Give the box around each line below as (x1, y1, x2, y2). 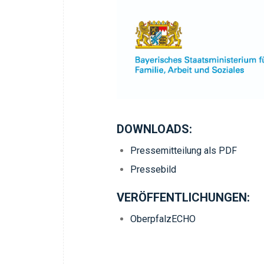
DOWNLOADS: (117, 121, 192, 136)
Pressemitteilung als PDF (130, 144, 237, 156)
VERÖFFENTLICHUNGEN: (117, 190, 250, 204)
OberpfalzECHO (130, 213, 196, 225)
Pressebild (130, 163, 176, 175)
